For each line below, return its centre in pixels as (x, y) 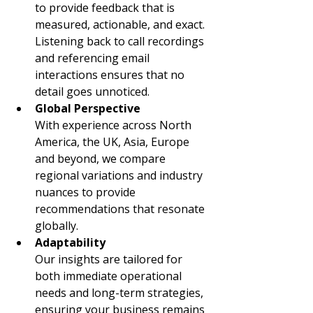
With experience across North (115, 125)
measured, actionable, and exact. (121, 25)
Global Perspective (88, 109)
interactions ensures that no (111, 75)
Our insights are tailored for (110, 260)
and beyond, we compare (102, 159)
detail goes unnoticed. (92, 92)
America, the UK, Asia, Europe (114, 142)
